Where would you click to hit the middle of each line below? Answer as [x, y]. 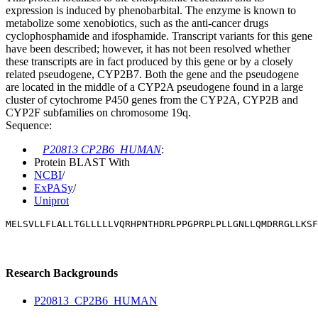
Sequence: [29, 126]
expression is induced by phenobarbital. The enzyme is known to [151, 11]
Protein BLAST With [82, 163]
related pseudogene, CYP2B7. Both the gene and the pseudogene [152, 75]
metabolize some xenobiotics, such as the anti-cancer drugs [137, 23]
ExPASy [54, 188]
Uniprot [51, 201]
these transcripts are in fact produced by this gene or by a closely [149, 62]
